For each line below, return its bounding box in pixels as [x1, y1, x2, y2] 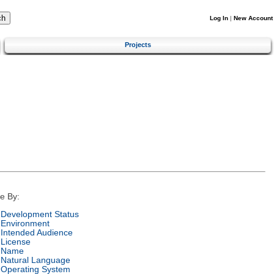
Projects [125, 40, 151, 48]
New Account [234, 15, 273, 21]
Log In [210, 15, 228, 21]
